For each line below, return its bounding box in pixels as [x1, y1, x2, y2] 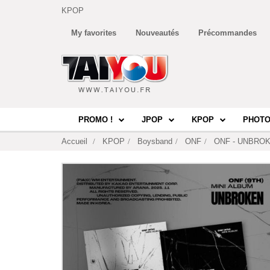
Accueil [61, 137, 87, 146]
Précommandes [198, 28, 257, 37]
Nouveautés [136, 28, 179, 37]
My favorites [71, 28, 116, 37]
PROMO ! [78, 115, 113, 125]
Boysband [137, 137, 172, 146]
